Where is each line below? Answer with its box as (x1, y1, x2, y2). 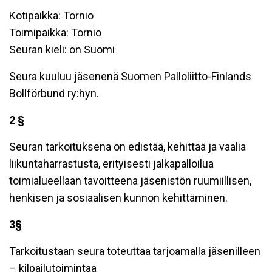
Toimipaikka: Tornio (9, 26, 101, 39)
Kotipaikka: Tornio (9, 9, 93, 22)
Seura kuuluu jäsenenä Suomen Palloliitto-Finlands (9, 70, 251, 83)
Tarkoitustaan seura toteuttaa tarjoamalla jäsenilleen (9, 245, 260, 257)
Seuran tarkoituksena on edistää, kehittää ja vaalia (9, 140, 246, 153)
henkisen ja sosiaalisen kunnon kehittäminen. (9, 191, 228, 204)
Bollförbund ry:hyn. (9, 87, 99, 100)
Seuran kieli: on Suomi (9, 43, 115, 56)
